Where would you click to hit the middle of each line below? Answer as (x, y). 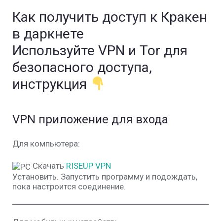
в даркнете (48, 34)
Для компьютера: (46, 144)
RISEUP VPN (89, 166)
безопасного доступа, (82, 68)
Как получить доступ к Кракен (110, 17)
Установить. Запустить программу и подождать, (105, 176)
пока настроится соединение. (69, 186)
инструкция (51, 84)
